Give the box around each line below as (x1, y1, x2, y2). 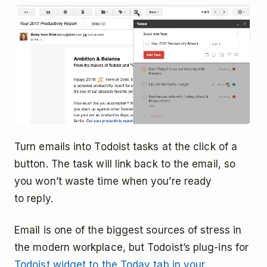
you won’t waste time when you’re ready (14, 175, 212, 187)
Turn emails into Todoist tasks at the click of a (14, 140, 238, 153)
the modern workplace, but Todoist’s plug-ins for (14, 241, 249, 253)
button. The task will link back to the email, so (14, 157, 236, 170)
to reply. (14, 192, 53, 204)
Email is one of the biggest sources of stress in (14, 223, 242, 236)
